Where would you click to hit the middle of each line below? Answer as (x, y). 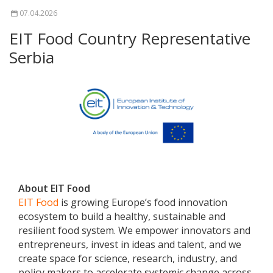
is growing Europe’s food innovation (143, 203)
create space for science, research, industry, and (128, 259)
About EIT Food (54, 189)
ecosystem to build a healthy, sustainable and (122, 217)
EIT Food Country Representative (130, 39)
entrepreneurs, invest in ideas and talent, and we (130, 245)
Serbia (32, 58)
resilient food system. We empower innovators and (134, 231)
